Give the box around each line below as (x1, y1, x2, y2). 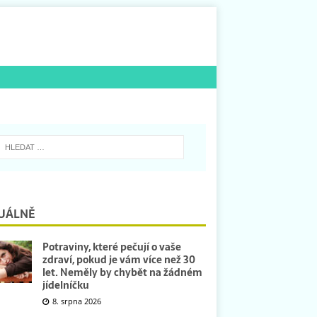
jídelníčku (42, 277, 89, 293)
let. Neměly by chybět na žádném (42, 264, 202, 280)
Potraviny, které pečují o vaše (42, 238, 181, 255)
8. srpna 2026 (52, 295, 101, 306)
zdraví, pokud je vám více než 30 (42, 251, 195, 267)
